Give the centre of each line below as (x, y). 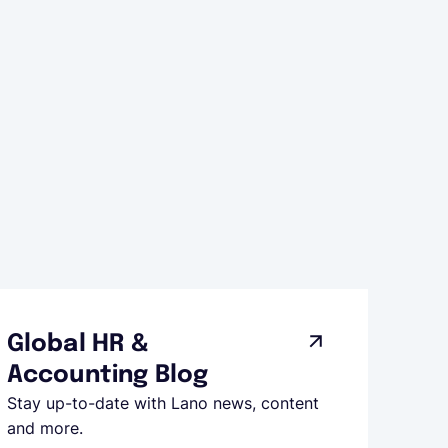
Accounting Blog (107, 375)
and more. (44, 428)
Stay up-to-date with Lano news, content (162, 403)
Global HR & (85, 344)
